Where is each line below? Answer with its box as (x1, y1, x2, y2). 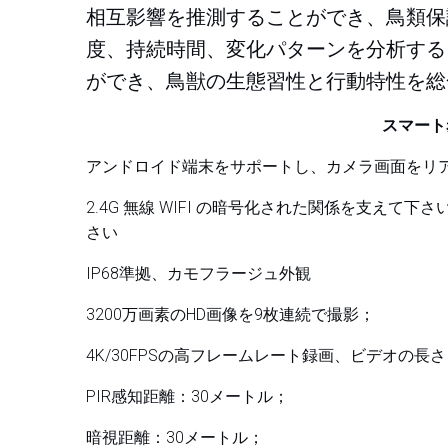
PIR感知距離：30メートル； (86, 387, 289, 406)
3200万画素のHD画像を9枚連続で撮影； (86, 305, 375, 324)
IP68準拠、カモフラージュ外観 (86, 264, 311, 283)
